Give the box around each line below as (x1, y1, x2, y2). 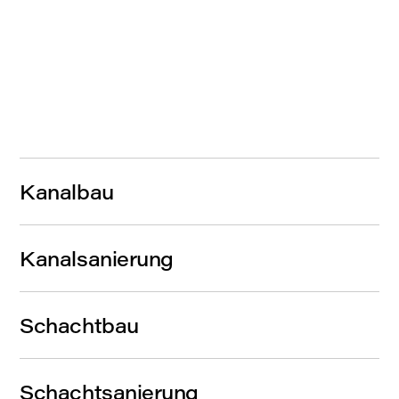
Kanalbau (20, 178, 114, 205)
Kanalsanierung (20, 245, 174, 272)
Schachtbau (20, 312, 139, 338)
